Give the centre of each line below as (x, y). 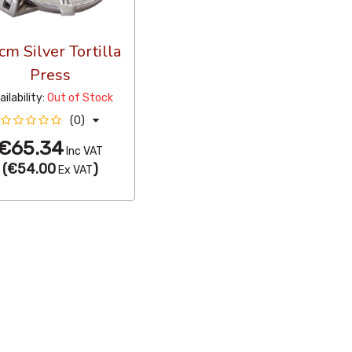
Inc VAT (84, 151)
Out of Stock (81, 97)
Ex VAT (74, 170)
